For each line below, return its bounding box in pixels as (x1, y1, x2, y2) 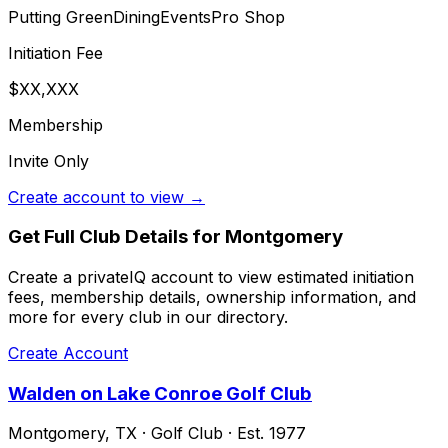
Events (160, 6, 211, 27)
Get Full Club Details (8, 225, 188, 249)
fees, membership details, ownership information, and (8, 286, 416, 307)
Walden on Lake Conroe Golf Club (8, 381, 312, 405)
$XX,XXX (8, 78, 79, 99)
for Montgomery (188, 225, 343, 249)
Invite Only (8, 150, 89, 171)
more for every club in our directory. (8, 306, 288, 327)
